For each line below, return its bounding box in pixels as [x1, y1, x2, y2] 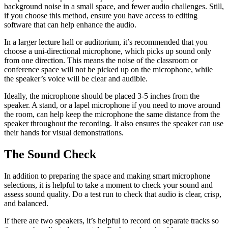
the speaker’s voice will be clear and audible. [4, 74, 148, 83]
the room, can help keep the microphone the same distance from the [4, 110, 220, 119]
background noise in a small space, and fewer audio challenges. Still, [4, 2, 224, 11]
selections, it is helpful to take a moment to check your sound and [4, 181, 213, 190]
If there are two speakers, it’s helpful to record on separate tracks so [4, 216, 219, 225]
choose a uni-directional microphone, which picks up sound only [4, 47, 211, 56]
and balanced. [4, 199, 48, 208]
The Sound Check [4, 148, 96, 161]
